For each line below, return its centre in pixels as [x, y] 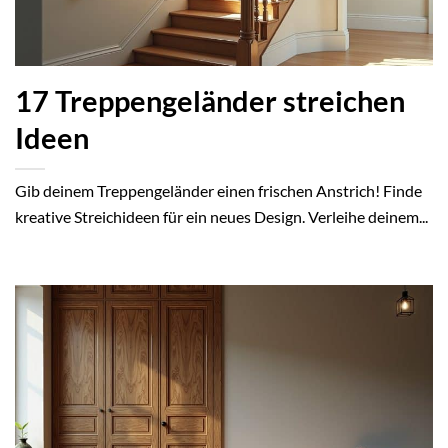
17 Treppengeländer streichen [210, 101]
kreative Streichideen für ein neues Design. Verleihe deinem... [221, 217]
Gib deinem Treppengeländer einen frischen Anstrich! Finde [218, 191]
